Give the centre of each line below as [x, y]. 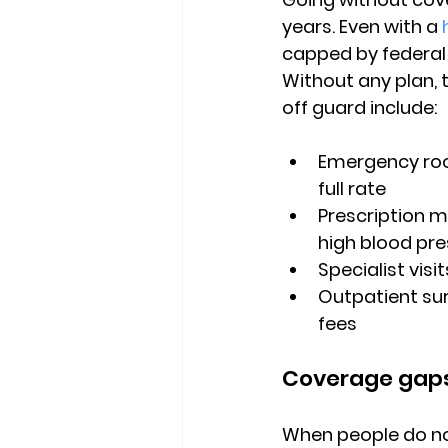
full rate [352, 188]
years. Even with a [362, 26]
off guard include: [359, 107]
